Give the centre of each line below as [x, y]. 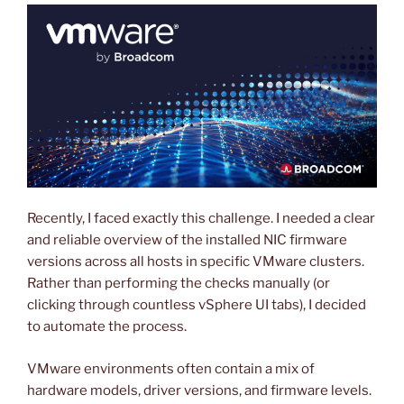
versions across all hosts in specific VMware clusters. [196, 262]
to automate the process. [107, 327]
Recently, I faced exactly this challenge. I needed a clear [201, 219]
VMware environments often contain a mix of [171, 368]
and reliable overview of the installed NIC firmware [187, 240]
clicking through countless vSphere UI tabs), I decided [197, 305]
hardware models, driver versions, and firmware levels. [199, 390]
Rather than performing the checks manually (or [179, 284]
